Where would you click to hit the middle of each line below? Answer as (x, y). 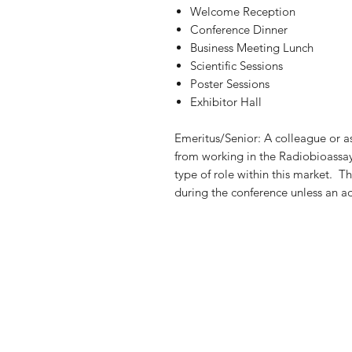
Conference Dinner (239, 29)
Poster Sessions (230, 83)
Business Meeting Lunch (252, 47)
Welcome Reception (243, 11)
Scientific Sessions (236, 65)
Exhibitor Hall (226, 101)
